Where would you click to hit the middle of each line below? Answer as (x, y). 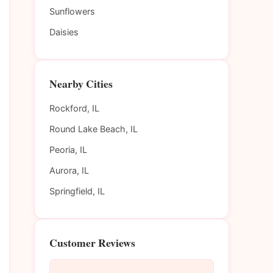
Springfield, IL (77, 191)
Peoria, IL (68, 150)
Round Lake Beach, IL (94, 129)
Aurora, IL (69, 171)
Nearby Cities (81, 84)
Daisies (64, 32)
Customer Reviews (92, 243)
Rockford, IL (74, 108)
